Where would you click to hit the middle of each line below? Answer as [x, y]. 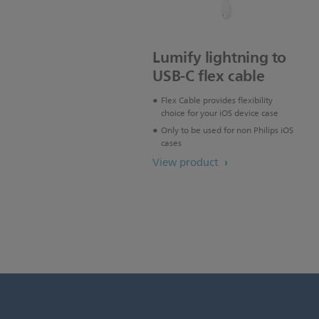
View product [187, 163]
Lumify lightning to [220, 58]
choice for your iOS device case [220, 114]
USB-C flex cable [209, 76]
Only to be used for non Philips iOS [227, 131]
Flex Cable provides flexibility [217, 101]
